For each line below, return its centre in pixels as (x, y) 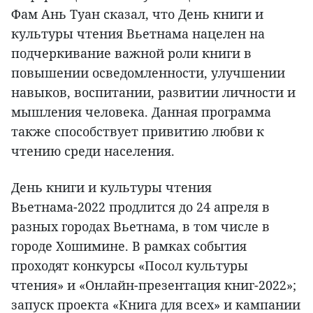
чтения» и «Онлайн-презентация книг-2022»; (154, 285)
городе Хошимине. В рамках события (129, 246)
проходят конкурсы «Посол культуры (130, 265)
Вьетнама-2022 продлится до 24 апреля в (140, 206)
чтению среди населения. (93, 151)
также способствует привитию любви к (138, 131)
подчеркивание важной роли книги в (131, 53)
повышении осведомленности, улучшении (148, 72)
